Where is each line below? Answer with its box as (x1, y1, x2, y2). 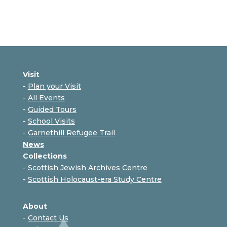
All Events (27, 93, 65, 102)
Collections (22, 151, 67, 161)
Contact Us (27, 213, 68, 222)
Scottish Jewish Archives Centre (27, 163, 147, 172)
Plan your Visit (27, 81, 81, 91)
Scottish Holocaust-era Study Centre (27, 174, 162, 184)
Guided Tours (27, 104, 77, 114)
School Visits (27, 116, 75, 126)
